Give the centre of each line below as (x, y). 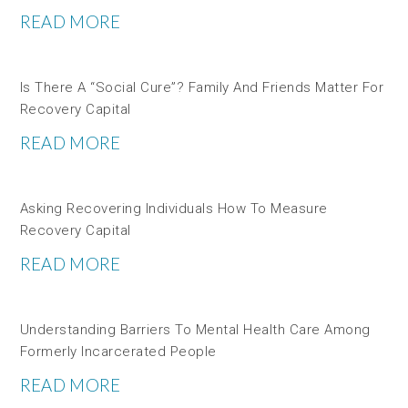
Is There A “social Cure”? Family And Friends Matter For (202, 87)
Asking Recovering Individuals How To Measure (173, 208)
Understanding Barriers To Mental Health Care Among (195, 329)
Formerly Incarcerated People (118, 351)
